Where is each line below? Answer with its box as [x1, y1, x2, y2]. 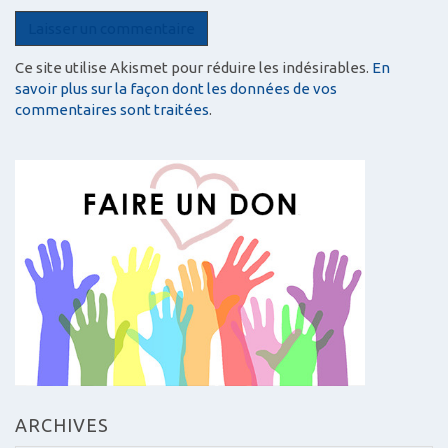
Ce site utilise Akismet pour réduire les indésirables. [15, 58, 372, 76]
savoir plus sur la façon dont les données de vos [15, 79, 337, 97]
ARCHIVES [15, 415, 109, 436]
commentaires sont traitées [15, 100, 209, 118]
